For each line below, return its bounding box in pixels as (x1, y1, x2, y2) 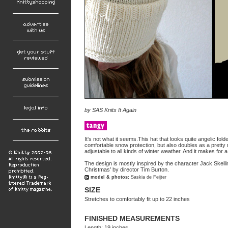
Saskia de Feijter (131, 175, 166, 180)
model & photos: (91, 175, 131, 180)
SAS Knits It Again (91, 107, 136, 113)
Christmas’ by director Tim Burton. (84, 166, 169, 173)
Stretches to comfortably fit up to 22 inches (84, 196, 190, 202)
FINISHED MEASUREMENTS (84, 214, 180, 222)
